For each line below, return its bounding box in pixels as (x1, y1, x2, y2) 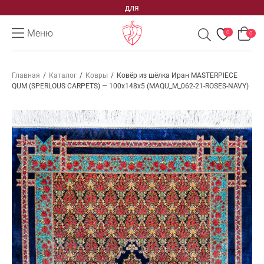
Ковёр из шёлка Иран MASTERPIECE (117, 71, 237, 80)
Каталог (49, 71, 77, 80)
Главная (12, 71, 40, 80)
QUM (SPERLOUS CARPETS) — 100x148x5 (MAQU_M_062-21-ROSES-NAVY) (12, 82, 249, 90)
